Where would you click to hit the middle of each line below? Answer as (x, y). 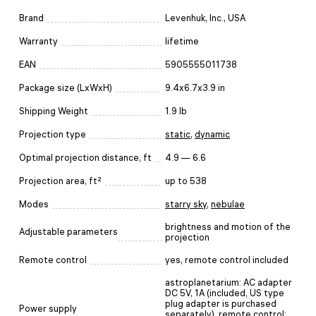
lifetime (182, 41)
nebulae (228, 204)
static (178, 134)
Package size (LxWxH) (66, 87)
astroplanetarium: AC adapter (229, 282)
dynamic (212, 134)
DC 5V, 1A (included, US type (225, 293)
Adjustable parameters (68, 231)
